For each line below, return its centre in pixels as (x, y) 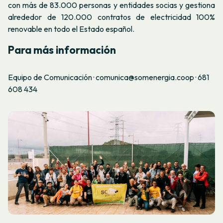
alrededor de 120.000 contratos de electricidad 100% (111, 17)
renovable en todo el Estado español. (71, 29)
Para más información (62, 50)
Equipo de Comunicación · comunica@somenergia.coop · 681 (109, 77)
